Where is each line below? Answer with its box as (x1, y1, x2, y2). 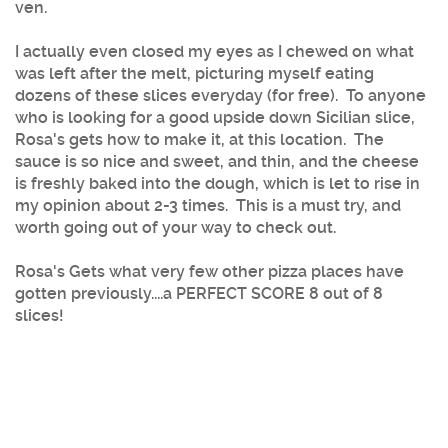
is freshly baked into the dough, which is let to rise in (15, 173, 420, 193)
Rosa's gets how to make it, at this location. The (15, 129, 384, 149)
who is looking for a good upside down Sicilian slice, (15, 107, 415, 127)
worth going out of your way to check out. (15, 217, 336, 237)
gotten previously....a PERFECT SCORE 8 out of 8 (15, 283, 383, 303)
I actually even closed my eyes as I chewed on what (15, 41, 414, 61)
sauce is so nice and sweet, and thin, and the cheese (15, 151, 419, 171)
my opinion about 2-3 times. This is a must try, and (15, 195, 401, 215)
